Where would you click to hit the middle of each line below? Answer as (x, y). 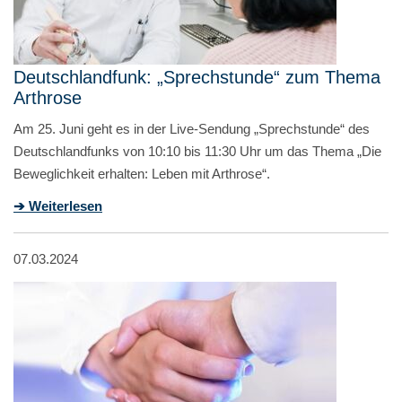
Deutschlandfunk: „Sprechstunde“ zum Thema (197, 77)
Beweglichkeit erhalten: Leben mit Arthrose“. (142, 173)
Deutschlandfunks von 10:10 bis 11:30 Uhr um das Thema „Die (197, 151)
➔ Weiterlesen (58, 205)
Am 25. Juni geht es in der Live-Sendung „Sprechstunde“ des (192, 128)
